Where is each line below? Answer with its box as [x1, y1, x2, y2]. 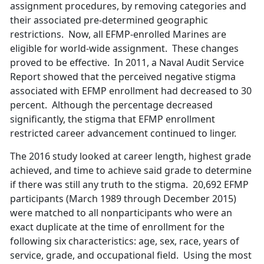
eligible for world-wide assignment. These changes [10, 42, 239, 55]
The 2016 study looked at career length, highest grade [10, 150, 251, 163]
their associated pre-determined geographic [10, 14, 208, 27]
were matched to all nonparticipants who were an [10, 206, 232, 220]
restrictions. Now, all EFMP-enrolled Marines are [10, 28, 226, 41]
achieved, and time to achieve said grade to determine [10, 164, 252, 177]
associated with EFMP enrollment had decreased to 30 [10, 84, 252, 98]
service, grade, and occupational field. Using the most [10, 249, 252, 262]
